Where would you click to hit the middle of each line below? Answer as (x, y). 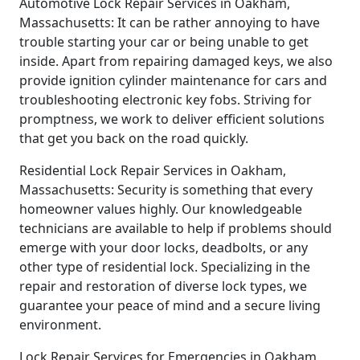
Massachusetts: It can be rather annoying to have (170, 22)
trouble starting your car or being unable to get (164, 41)
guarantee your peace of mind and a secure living (170, 305)
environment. (60, 324)
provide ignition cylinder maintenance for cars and (173, 80)
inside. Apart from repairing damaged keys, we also (176, 61)
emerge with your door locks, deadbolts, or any (164, 247)
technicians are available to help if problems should (176, 228)
